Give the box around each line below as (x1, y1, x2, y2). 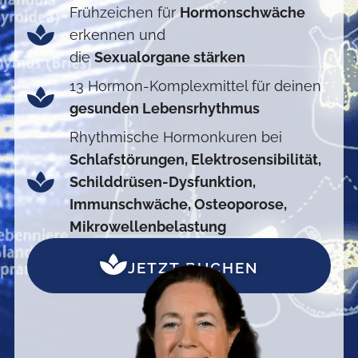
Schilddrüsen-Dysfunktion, (69, 173, 256, 190)
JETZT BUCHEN (128, 258, 259, 276)
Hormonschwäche (179, 3, 305, 21)
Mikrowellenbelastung (69, 217, 226, 235)
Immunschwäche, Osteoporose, (69, 195, 287, 213)
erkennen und (69, 26, 165, 43)
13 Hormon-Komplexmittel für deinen (69, 77, 321, 94)
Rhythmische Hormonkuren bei (69, 128, 282, 145)
